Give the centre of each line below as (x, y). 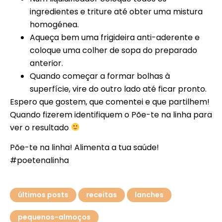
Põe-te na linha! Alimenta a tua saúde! (84, 147)
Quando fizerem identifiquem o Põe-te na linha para (111, 114)
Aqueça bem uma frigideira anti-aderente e (115, 37)
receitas (102, 195)
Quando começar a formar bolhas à (100, 76)
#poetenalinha (39, 160)
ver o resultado (40, 127)
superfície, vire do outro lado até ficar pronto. (118, 89)
